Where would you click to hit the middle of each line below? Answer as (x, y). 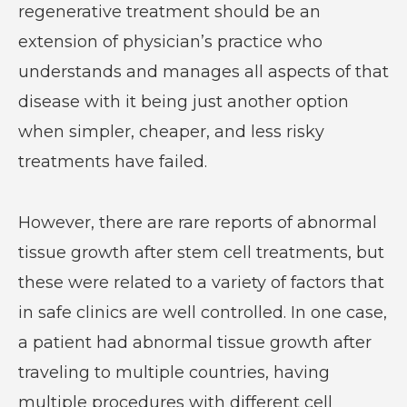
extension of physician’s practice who (170, 41)
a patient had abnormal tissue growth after (194, 342)
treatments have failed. (114, 161)
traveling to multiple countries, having (174, 372)
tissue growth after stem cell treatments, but (201, 252)
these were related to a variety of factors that (201, 282)
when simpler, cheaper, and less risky (171, 131)
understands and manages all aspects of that (203, 71)
